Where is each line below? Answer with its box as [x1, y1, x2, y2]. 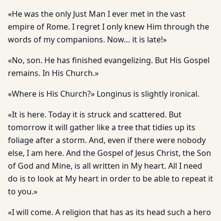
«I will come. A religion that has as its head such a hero [8, 207, 211, 218]
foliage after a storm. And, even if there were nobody [8, 135, 206, 146]
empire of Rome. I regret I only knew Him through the [8, 21, 209, 32]
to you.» [8, 186, 37, 197]
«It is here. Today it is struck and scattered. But [8, 109, 182, 120]
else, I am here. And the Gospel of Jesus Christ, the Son [8, 147, 211, 158]
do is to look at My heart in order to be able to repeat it [8, 173, 213, 184]
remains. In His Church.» [8, 68, 99, 78]
